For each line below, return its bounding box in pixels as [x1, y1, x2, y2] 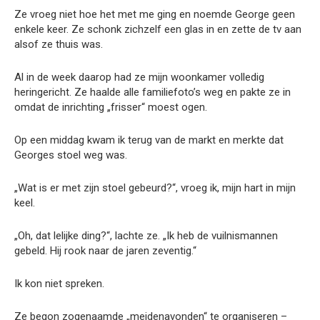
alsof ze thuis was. [14, 38, 103, 51]
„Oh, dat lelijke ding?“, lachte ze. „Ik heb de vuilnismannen [14, 229, 278, 243]
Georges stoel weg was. [14, 149, 127, 162]
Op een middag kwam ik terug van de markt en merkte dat [14, 134, 284, 147]
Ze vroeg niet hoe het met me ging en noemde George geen [14, 8, 295, 21]
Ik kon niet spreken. [14, 277, 104, 291]
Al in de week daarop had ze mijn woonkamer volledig [14, 71, 264, 84]
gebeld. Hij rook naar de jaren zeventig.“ [14, 244, 196, 258]
